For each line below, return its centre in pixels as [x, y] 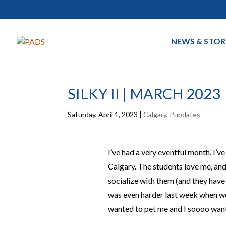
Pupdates [185, 114]
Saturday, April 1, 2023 [103, 114]
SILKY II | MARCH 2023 [144, 94]
